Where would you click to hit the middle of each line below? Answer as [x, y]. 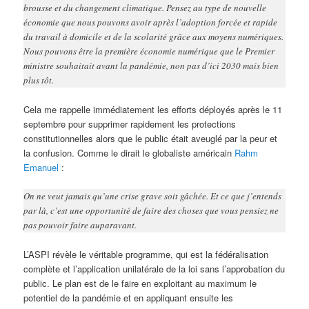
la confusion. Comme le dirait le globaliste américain [129, 153]
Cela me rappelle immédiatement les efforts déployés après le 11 [153, 110]
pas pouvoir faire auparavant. [80, 225]
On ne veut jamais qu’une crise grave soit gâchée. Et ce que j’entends [153, 196]
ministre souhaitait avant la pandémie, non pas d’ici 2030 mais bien [151, 66]
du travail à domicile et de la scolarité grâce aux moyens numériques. [154, 37]
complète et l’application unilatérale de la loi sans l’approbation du [154, 269]
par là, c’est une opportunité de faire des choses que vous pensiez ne [151, 211]
